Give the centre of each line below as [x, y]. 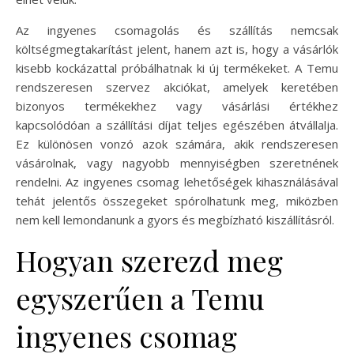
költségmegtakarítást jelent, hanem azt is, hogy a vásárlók [177, 49]
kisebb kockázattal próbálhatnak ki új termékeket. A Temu [177, 68]
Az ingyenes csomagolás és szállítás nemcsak [177, 30]
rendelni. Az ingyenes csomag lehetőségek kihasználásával [177, 181]
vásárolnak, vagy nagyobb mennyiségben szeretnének [177, 162]
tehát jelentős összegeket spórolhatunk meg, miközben [177, 200]
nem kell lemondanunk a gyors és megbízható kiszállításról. [175, 219]
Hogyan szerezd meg [149, 260]
